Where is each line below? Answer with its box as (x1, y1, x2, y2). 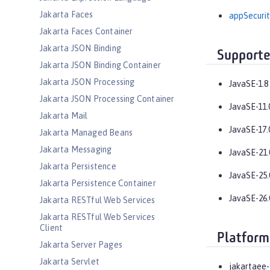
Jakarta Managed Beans (40, 128, 133, 137)
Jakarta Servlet (40, 257, 99, 266)
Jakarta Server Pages (40, 240, 122, 250)
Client (40, 223, 63, 233)
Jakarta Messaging (40, 145, 112, 154)
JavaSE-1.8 (229, 79, 268, 89)
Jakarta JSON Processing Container (40, 94, 175, 104)
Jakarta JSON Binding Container (40, 60, 161, 70)
